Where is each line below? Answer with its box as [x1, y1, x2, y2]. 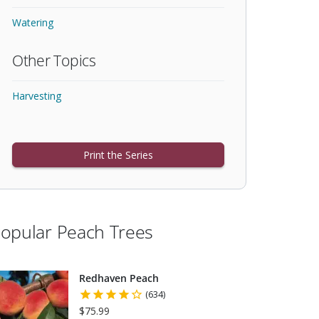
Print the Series [83, 148, 153, 162]
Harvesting [12, 89, 61, 103]
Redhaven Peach [79, 271, 159, 285]
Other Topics [12, 51, 96, 70]
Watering [12, 16, 53, 29]
